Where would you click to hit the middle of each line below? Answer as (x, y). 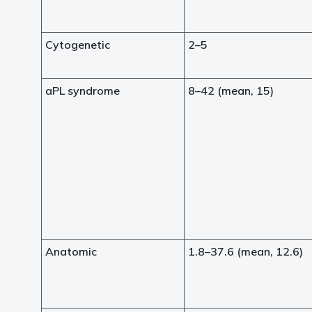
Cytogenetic (78, 45)
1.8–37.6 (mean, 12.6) (245, 251)
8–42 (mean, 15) (231, 91)
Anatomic (71, 251)
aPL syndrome (83, 91)
